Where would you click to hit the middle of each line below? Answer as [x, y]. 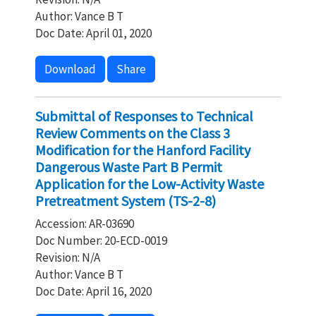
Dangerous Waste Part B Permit [129, 167]
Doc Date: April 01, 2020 [93, 33]
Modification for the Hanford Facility [143, 150]
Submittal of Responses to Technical [144, 116]
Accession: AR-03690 [85, 224]
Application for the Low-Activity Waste [150, 184]
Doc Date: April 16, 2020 [93, 291]
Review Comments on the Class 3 [133, 133]
